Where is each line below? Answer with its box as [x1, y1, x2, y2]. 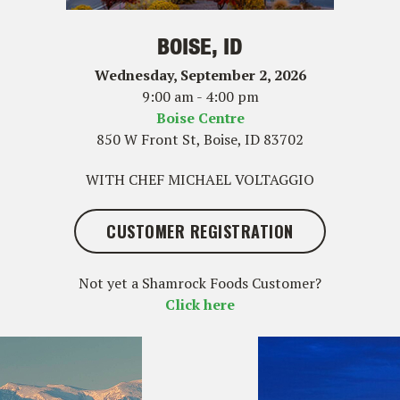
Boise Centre [155, 107, 245, 128]
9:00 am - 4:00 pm [141, 86, 259, 106]
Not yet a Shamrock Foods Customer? [79, 272, 321, 293]
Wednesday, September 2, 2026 [94, 64, 306, 85]
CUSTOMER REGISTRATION [106, 219, 294, 243]
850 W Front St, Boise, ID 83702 [96, 129, 304, 149]
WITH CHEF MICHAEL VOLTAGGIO [86, 169, 314, 189]
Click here [165, 294, 235, 314]
